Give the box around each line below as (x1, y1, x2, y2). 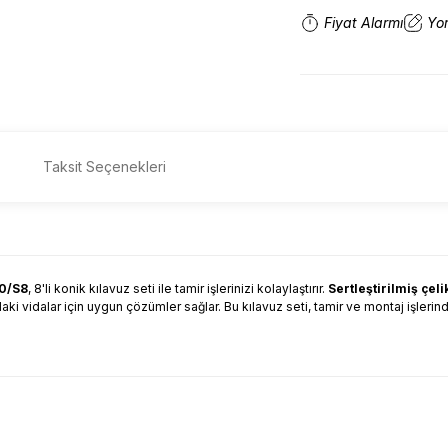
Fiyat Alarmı (324, 14, 403, 31)
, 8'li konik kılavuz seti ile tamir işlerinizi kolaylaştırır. (28, 281, 328, 296)
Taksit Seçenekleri (43, 158, 166, 175)
